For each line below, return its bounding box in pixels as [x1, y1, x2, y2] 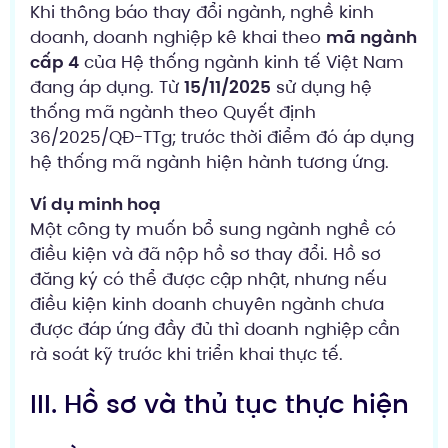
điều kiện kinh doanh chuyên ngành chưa [30, 291, 384, 316]
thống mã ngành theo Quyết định [30, 99, 316, 124]
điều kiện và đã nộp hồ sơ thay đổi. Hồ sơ [30, 241, 381, 266]
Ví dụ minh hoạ [30, 191, 161, 216]
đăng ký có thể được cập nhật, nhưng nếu [30, 266, 387, 291]
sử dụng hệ [271, 74, 372, 99]
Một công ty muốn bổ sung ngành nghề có [30, 216, 396, 241]
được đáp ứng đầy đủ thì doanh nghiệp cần [30, 316, 400, 341]
